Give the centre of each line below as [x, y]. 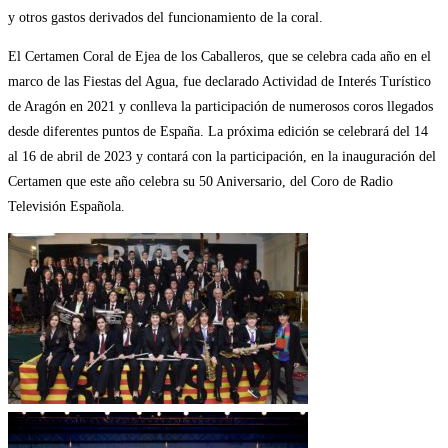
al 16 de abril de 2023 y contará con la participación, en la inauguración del [222, 156]
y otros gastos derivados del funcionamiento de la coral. [165, 17]
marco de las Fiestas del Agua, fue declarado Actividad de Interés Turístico [219, 81]
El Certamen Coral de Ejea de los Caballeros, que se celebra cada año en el [219, 56]
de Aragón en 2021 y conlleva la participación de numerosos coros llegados [220, 106]
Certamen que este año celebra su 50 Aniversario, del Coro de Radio [200, 181]
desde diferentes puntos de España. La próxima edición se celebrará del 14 [218, 131]
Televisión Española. [66, 206]
